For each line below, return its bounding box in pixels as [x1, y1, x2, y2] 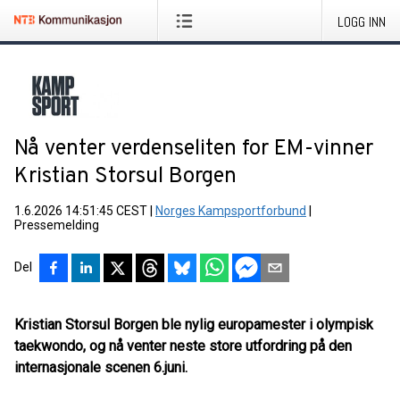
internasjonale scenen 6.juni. [14, 359, 191, 376]
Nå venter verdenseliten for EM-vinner [14, 136, 373, 162]
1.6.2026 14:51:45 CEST [14, 204, 147, 218]
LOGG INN [337, 12, 386, 31]
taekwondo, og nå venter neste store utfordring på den [14, 337, 352, 354]
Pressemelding [14, 218, 99, 232]
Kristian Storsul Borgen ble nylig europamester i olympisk [14, 316, 373, 333]
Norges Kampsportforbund [155, 204, 306, 218]
